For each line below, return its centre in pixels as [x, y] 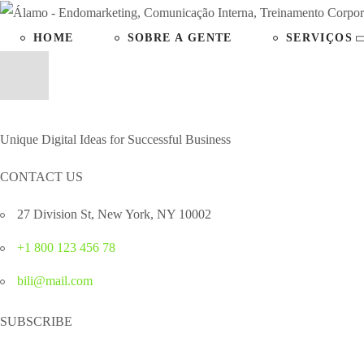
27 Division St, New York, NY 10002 [114, 214]
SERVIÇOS [319, 38]
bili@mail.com [55, 280]
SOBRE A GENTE [180, 38]
